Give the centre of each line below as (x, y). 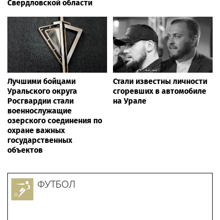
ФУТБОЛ (56, 184)
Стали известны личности (160, 82)
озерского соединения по (55, 121)
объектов (25, 150)
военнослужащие (40, 111)
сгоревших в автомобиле (160, 91)
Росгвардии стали (41, 101)
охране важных (36, 131)
